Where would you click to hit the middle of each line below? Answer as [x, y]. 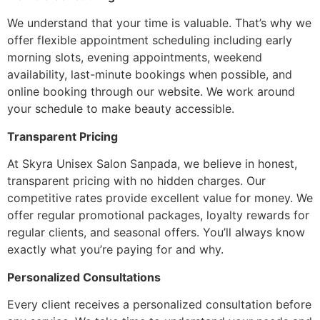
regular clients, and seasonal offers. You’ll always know [156, 232]
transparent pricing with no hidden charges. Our [136, 181]
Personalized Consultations [84, 277]
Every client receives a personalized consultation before [159, 304]
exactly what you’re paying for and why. [115, 250]
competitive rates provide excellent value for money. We [160, 198]
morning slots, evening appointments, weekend [135, 57]
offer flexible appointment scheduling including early [150, 40]
